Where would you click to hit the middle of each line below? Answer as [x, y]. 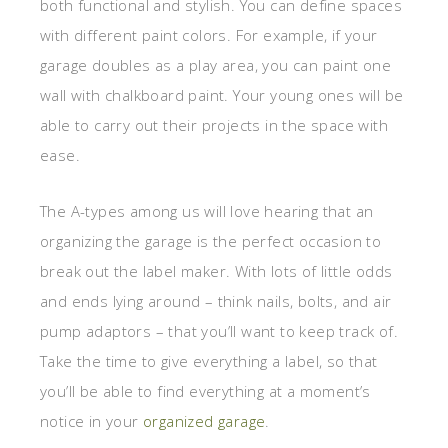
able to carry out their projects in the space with [214, 125]
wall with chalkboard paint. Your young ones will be [222, 95]
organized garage [204, 421]
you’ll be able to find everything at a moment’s [205, 391]
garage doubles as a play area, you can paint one [216, 65]
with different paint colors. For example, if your [209, 35]
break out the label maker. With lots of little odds [216, 271]
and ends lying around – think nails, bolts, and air [216, 301]
